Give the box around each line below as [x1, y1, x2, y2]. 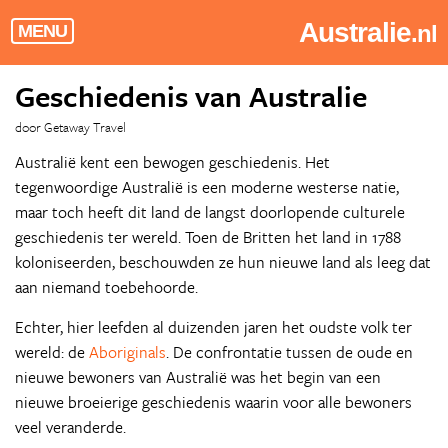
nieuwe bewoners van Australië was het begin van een [15, 365, 381, 389]
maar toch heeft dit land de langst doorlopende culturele [15, 200, 405, 224]
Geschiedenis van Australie [15, 75, 367, 117]
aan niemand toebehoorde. [15, 275, 198, 299]
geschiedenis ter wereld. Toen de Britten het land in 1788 [15, 225, 401, 249]
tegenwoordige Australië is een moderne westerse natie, [15, 175, 399, 199]
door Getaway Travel [15, 117, 126, 137]
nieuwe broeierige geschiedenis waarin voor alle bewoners [15, 390, 412, 414]
